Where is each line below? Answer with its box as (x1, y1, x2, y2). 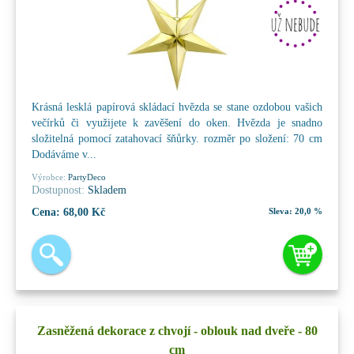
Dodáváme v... (32, 148, 96, 160)
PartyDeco (66, 171, 106, 182)
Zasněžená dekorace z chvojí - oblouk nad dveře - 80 (36, 323, 318, 337)
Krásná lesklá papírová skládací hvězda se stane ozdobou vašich (32, 100, 322, 113)
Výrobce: (32, 171, 66, 182)
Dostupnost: (32, 183, 85, 196)
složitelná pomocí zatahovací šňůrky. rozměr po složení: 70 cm (32, 132, 322, 145)
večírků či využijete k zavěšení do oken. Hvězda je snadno (32, 116, 322, 129)
